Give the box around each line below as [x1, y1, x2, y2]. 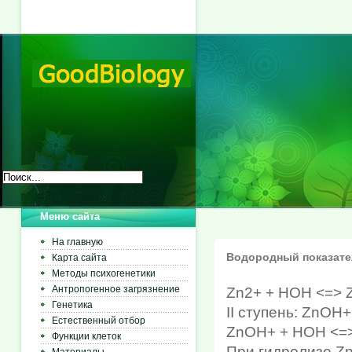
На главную [52, 236, 103, 247]
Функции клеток [52, 331, 121, 342]
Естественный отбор [52, 315, 145, 326]
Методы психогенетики [52, 268, 156, 279]
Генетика [52, 299, 93, 310]
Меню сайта [40, 211, 100, 222]
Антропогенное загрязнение [52, 284, 180, 295]
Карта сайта [52, 252, 107, 263]
